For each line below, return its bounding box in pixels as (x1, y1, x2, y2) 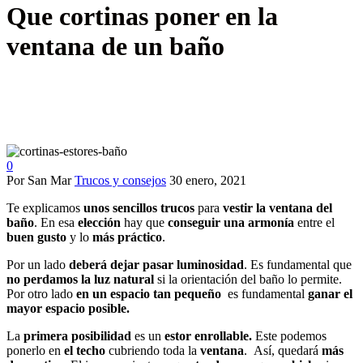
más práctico (92, 229, 162, 244)
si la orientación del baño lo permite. (154, 271, 342, 286)
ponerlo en (6, 343, 64, 357)
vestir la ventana (223, 200, 313, 215)
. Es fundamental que (244, 257, 352, 271)
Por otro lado (6, 286, 76, 301)
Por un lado (6, 257, 66, 271)
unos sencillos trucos (80, 200, 198, 215)
